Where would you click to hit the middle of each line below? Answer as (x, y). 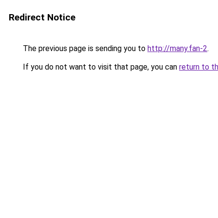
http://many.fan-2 (177, 48)
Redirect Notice (42, 17)
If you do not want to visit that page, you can (100, 67)
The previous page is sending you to (84, 48)
